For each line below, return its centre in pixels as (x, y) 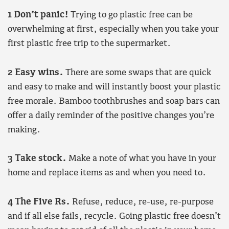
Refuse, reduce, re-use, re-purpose (142, 202)
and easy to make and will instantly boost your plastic (114, 87)
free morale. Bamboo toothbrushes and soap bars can (114, 101)
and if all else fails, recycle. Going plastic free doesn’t (114, 216)
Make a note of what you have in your (141, 159)
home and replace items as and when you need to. (107, 173)
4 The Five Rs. (39, 202)
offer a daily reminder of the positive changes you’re (111, 116)
